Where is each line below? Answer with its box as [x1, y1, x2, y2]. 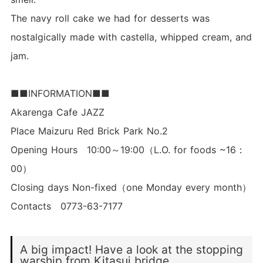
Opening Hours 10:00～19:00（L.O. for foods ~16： [10, 144, 245, 156]
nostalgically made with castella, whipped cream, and [10, 31, 252, 43]
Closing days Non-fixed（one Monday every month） [10, 181, 251, 194]
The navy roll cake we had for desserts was [10, 12, 210, 25]
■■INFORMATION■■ [10, 87, 110, 100]
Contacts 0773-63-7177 [10, 200, 123, 213]
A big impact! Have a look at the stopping [20, 242, 244, 257]
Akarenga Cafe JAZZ [10, 106, 104, 119]
